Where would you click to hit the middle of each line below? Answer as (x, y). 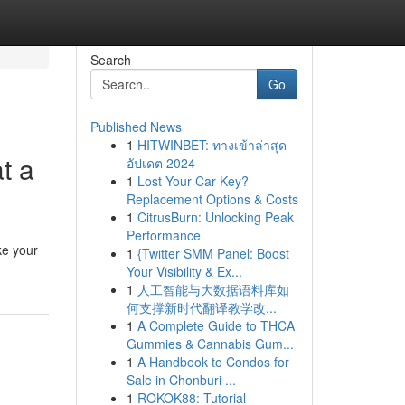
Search (110, 60)
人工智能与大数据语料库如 (213, 289)
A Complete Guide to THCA (216, 325)
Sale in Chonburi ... (181, 380)
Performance (163, 235)
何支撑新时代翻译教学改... (201, 307)
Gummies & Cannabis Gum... (210, 344)
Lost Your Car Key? (193, 181)
